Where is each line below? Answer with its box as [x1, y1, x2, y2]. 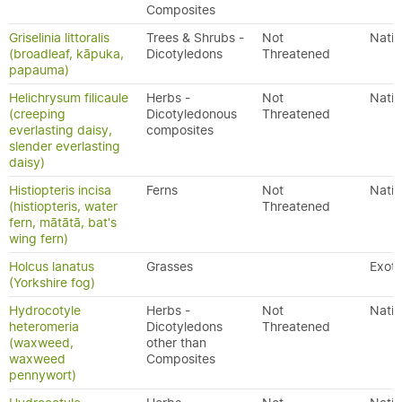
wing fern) [9, 231, 68, 247]
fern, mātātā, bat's [9, 214, 117, 231]
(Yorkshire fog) [9, 275, 95, 291]
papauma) [9, 62, 69, 78]
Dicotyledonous [146, 106, 237, 122]
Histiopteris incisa [9, 182, 111, 198]
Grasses [146, 258, 193, 275]
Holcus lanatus [9, 258, 94, 275]
